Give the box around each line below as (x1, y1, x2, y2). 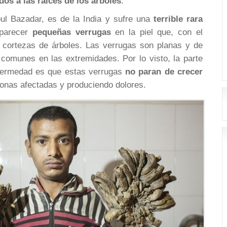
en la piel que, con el (115, 27, 203, 37)
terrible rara (153, 14, 203, 24)
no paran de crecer (125, 67, 203, 77)
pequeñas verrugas (32, 27, 116, 37)
